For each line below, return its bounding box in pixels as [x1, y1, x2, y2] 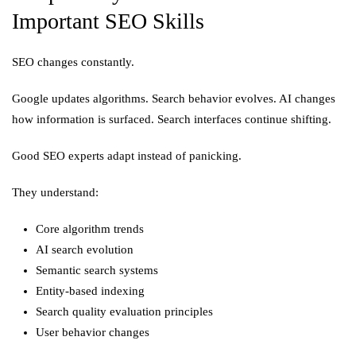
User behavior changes [36, 326, 149, 339]
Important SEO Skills [12, 9, 204, 33]
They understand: [12, 186, 99, 199]
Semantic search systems [36, 264, 158, 277]
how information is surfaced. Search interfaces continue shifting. [12, 113, 331, 126]
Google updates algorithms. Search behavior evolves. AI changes [12, 92, 335, 105]
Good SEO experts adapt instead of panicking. [12, 149, 242, 162]
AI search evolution [36, 243, 133, 256]
